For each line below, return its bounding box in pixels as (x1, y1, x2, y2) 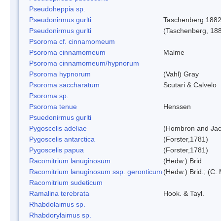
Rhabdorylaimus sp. (29, 211, 91, 219)
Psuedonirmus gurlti (29, 113, 91, 121)
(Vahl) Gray (163, 70, 199, 78)
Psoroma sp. (29, 91, 69, 100)
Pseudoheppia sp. (29, 4, 85, 13)
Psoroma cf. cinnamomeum (29, 37, 115, 45)
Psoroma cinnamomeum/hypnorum (29, 59, 139, 67)
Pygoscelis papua (29, 146, 84, 154)
